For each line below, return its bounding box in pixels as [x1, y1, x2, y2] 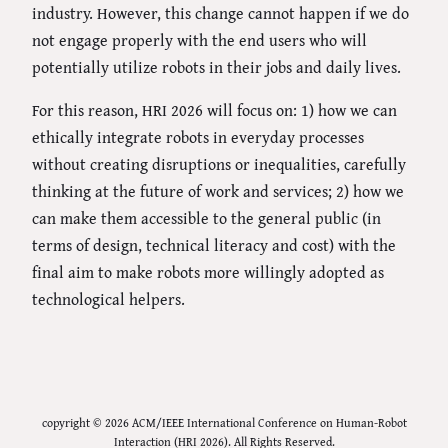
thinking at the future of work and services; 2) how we [32, 179, 404, 204]
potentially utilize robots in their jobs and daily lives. [32, 55, 401, 80]
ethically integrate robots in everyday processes [32, 125, 364, 150]
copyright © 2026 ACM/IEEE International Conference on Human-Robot [41, 414, 407, 431]
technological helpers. [32, 287, 185, 312]
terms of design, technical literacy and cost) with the [32, 233, 396, 258]
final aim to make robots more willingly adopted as [32, 260, 384, 285]
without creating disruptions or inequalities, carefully [32, 152, 406, 177]
